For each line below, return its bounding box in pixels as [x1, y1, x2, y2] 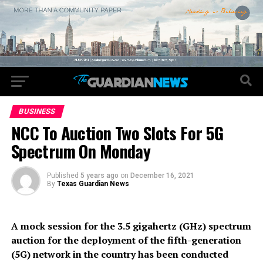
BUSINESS [17, 107, 56, 116]
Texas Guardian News [56, 180, 129, 188]
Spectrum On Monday [11, 139, 151, 164]
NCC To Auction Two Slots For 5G [11, 120, 224, 146]
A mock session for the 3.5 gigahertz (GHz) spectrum [11, 220, 251, 233]
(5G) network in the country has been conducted [11, 248, 228, 261]
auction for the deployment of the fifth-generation [11, 234, 241, 247]
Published [46, 171, 79, 180]
